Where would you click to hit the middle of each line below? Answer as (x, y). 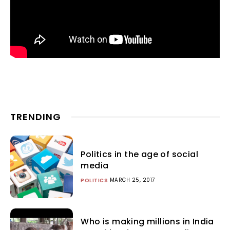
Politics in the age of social (139, 154)
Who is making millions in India (147, 222)
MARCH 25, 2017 (132, 180)
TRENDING (36, 117)
